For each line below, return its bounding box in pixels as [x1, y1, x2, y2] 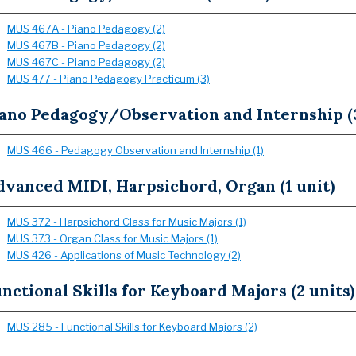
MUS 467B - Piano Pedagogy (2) [7, 39, 165, 52]
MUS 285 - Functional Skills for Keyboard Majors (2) [7, 320, 257, 333]
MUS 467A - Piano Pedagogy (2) [7, 22, 165, 35]
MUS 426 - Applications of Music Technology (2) [7, 249, 241, 261]
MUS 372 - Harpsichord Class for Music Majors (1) [7, 215, 246, 228]
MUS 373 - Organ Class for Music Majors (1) [7, 232, 218, 245]
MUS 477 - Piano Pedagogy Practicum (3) [7, 72, 210, 85]
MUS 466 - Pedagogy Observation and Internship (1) [7, 144, 264, 157]
